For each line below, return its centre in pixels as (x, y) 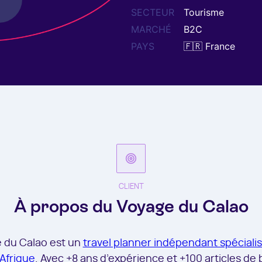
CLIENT (131, 187)
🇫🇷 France (209, 46)
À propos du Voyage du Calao (131, 206)
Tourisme (204, 12)
